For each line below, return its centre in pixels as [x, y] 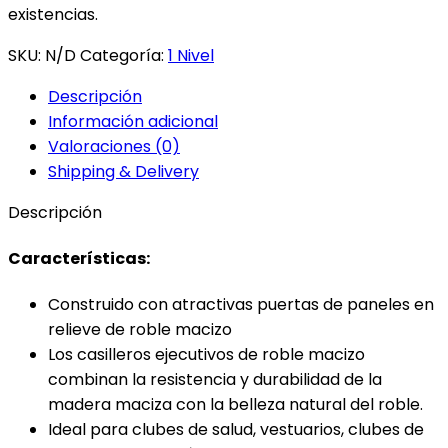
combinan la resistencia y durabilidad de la [215, 380]
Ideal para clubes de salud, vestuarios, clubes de [236, 430]
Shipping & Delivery [123, 171]
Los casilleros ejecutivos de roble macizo [206, 355]
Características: [79, 259]
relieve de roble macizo [140, 330]
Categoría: [122, 55]
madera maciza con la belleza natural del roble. [235, 405]
